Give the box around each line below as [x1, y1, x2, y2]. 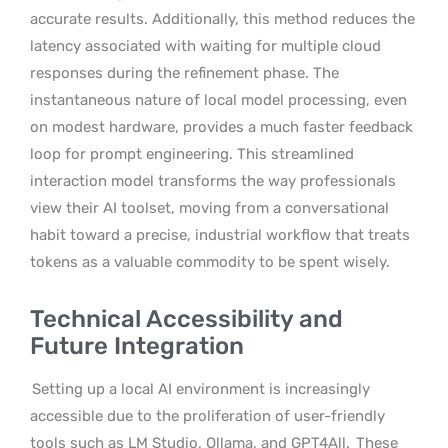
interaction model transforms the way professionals [30, 171, 396, 190]
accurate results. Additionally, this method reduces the [30, 9, 415, 28]
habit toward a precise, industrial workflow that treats [30, 225, 410, 244]
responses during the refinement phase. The [30, 63, 339, 82]
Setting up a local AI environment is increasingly [32, 379, 370, 398]
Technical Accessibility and [30, 304, 343, 333]
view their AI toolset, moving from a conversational [30, 198, 389, 217]
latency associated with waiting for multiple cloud [30, 36, 381, 55]
